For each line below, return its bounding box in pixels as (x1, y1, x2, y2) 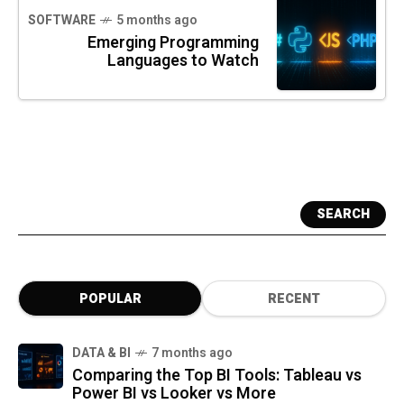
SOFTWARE (28, 10, 96, 30)
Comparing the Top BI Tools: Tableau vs (72, 363, 362, 388)
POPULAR (78, 289, 142, 308)
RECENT (268, 289, 320, 308)
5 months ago (116, 10, 197, 30)
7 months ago (151, 343, 233, 363)
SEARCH (317, 205, 370, 225)
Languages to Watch (107, 48, 259, 73)
